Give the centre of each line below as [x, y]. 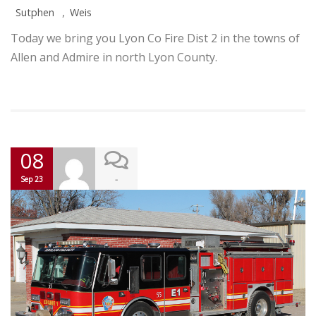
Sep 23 [32, 179]
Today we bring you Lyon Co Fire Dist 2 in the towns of [155, 38]
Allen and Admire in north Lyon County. [114, 57]
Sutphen [35, 12]
